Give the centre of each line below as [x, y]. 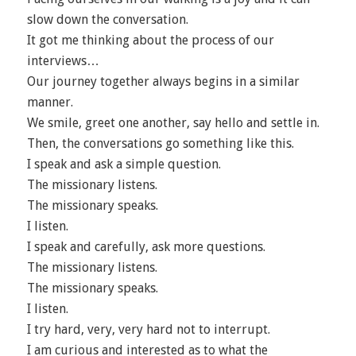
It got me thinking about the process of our [150, 40]
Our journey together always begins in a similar [163, 81]
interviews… [63, 61]
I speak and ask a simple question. [124, 164]
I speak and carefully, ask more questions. [146, 247]
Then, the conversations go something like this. [160, 143]
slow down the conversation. [107, 19]
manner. [50, 102]
